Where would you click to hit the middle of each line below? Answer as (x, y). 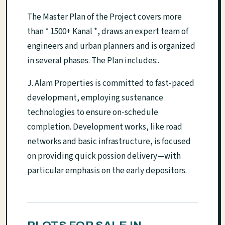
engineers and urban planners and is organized (111, 46)
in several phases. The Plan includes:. (93, 61)
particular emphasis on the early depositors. (107, 171)
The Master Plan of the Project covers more (104, 17)
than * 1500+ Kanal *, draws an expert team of (108, 32)
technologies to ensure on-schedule (93, 113)
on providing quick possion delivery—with (104, 156)
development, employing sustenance (95, 98)
